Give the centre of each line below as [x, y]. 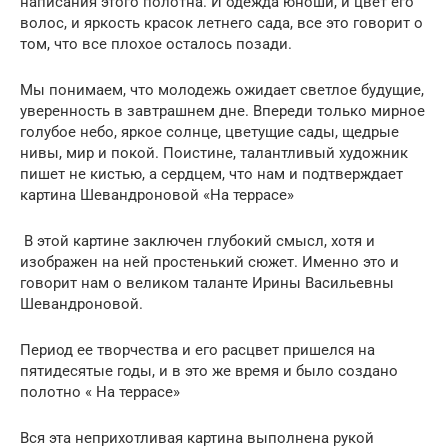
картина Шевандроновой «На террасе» [157, 194]
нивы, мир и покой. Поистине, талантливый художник [214, 152]
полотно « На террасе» [100, 391]
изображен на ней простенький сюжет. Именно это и [209, 261]
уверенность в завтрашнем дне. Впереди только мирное [222, 110]
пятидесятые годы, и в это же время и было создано [209, 370]
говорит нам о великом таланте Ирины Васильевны [207, 282]
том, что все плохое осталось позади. [156, 43]
